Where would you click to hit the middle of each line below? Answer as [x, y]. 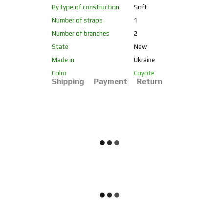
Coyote [144, 73]
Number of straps [77, 20]
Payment [110, 81]
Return [149, 81]
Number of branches [80, 33]
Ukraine [144, 60]
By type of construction [85, 7]
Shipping [68, 81]
